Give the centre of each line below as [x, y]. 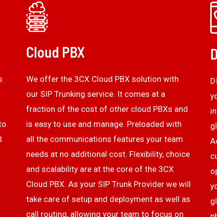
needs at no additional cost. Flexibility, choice [108, 154]
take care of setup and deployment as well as [108, 199]
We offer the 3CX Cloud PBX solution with [102, 79]
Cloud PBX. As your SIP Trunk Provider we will [108, 184]
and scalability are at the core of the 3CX [100, 169]
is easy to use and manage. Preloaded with [104, 124]
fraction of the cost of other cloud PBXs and [107, 109]
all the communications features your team [104, 139]
